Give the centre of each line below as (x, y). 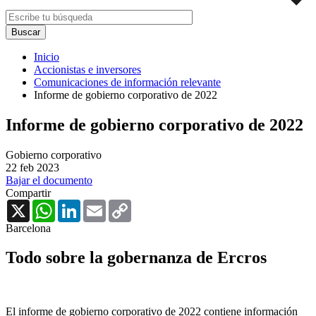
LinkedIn (101, 205)
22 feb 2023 (32, 167)
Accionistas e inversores (87, 69)
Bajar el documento (49, 180)
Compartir (28, 193)
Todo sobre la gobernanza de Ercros (136, 258)
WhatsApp (79, 205)
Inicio (47, 56)
